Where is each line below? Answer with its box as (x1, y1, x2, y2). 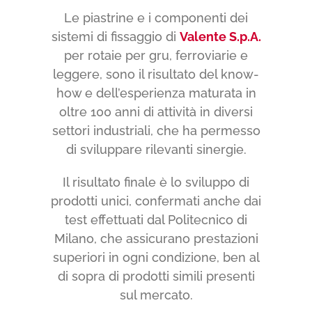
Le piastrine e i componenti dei (64, 10, 248, 25)
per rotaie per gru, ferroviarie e (64, 47, 248, 63)
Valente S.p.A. (179, 29, 261, 44)
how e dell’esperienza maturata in (56, 85, 256, 100)
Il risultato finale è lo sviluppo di (63, 174, 249, 189)
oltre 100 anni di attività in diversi (59, 104, 253, 119)
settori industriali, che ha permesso (52, 123, 260, 138)
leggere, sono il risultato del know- (53, 66, 259, 81)
